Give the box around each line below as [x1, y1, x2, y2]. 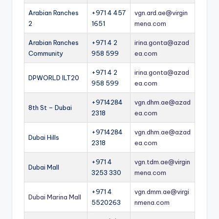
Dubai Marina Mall [28, 193, 81, 201]
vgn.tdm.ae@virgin [134, 157, 190, 166]
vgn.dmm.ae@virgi [134, 187, 189, 196]
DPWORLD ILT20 [28, 73, 79, 82]
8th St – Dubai [28, 103, 72, 111]
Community [28, 49, 64, 57]
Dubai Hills [28, 133, 59, 141]
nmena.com [134, 198, 170, 206]
